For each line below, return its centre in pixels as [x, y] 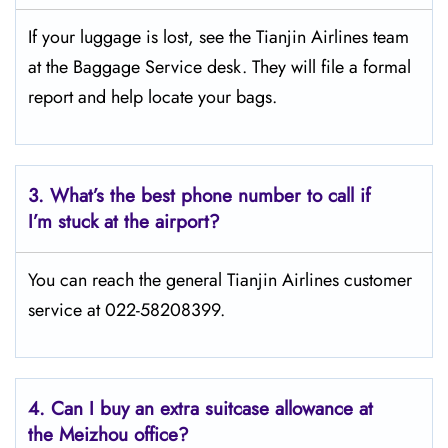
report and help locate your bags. [152, 97]
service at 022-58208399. [126, 310]
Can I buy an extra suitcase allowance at [212, 408]
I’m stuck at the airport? [124, 221]
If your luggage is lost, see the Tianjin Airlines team [218, 37]
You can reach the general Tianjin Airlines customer [220, 280]
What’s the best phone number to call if [210, 195]
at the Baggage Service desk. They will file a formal [219, 67]
